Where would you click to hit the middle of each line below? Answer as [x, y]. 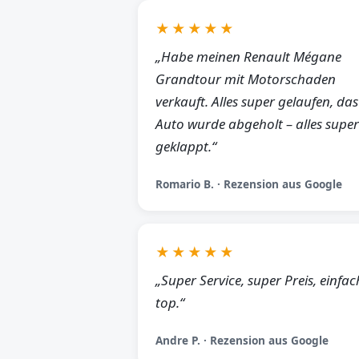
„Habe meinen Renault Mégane [248, 56]
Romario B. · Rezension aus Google [249, 184]
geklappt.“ [186, 146]
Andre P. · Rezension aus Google [242, 340]
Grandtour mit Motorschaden [246, 79]
